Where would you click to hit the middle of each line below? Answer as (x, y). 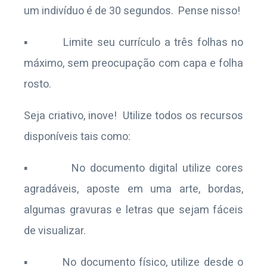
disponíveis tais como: (77, 137)
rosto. (38, 84)
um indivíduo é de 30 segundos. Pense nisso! (132, 11)
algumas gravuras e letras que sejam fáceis (133, 210)
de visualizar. (55, 231)
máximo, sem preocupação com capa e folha (133, 63)
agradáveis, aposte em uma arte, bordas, (133, 189)
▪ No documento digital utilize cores (133, 168)
